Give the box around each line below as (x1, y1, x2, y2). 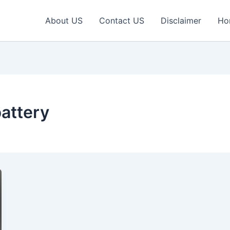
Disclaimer (161, 15, 201, 26)
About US (45, 15, 83, 26)
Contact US (99, 15, 144, 26)
